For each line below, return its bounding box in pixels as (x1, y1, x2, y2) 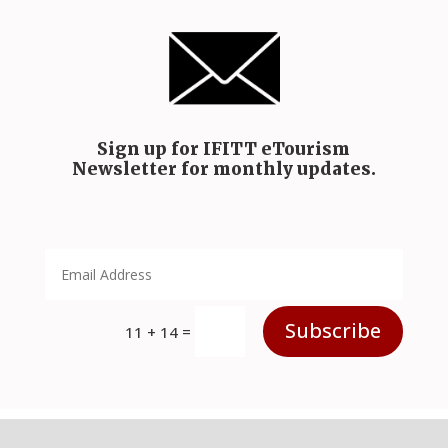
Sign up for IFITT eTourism (97, 138, 351, 161)
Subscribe (285, 317, 382, 345)
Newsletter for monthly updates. (71, 158, 376, 181)
